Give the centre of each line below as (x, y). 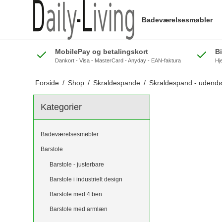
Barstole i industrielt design (86, 179)
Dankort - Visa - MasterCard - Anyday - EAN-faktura (118, 60)
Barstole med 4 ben (76, 194)
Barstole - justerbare (77, 164)
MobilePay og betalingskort (102, 52)
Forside (47, 83)
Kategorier (61, 107)
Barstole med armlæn (78, 209)
